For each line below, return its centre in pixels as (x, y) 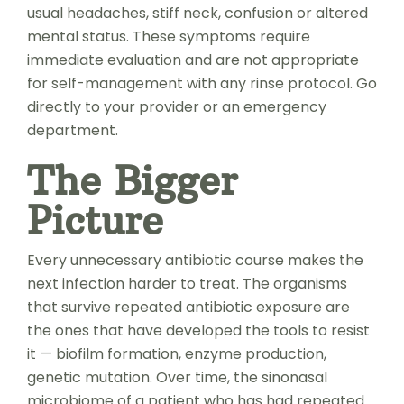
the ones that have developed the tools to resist (198, 330)
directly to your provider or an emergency (176, 106)
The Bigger (132, 180)
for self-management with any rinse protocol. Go (202, 83)
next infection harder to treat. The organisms (187, 283)
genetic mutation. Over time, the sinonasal (177, 377)
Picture (95, 220)
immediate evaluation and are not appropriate (193, 60)
